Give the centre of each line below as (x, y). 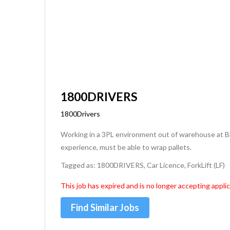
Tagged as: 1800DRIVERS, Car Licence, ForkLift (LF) (143, 165)
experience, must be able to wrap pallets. (126, 147)
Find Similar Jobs (105, 207)
